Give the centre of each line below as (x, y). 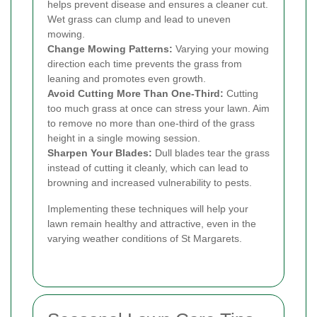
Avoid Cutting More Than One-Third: (136, 94)
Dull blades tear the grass (211, 153)
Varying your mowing (221, 49)
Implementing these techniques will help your (148, 209)
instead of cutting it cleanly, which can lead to (148, 168)
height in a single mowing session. (124, 138)
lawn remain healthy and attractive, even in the (152, 224)
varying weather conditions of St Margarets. (145, 239)
